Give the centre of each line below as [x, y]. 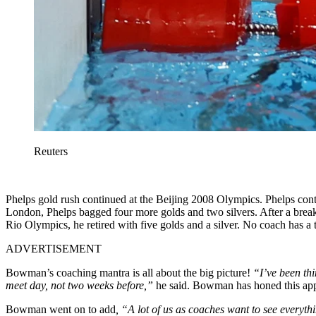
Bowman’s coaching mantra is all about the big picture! [129, 273]
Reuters [51, 152]
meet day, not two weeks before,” [79, 286]
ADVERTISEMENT [54, 249]
